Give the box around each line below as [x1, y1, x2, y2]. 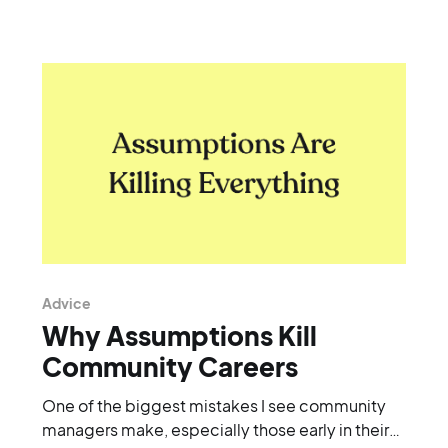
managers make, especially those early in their [41, 418, 389, 440]
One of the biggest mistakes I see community [41, 394, 386, 416]
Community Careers [41, 349, 298, 383]
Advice [41, 293, 91, 312]
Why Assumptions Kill [41, 318, 317, 352]
